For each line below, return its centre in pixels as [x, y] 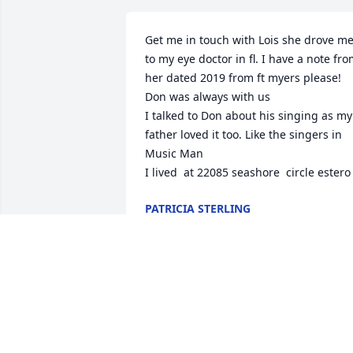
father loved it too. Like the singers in [243, 135]
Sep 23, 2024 [178, 225]
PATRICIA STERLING [198, 209]
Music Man [174, 154]
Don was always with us [208, 97]
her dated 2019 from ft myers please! [243, 78]
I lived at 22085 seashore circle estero [248, 173]
